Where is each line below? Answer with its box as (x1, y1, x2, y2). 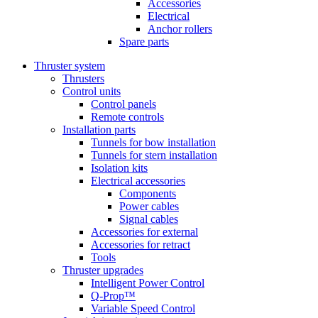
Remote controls (91, 111, 164, 123)
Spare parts (119, 35, 169, 48)
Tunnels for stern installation (91, 149, 217, 161)
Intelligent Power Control (91, 277, 204, 289)
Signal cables (119, 213, 178, 225)
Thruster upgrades (62, 264, 143, 276)
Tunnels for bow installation (91, 136, 216, 148)
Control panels (91, 98, 156, 110)
